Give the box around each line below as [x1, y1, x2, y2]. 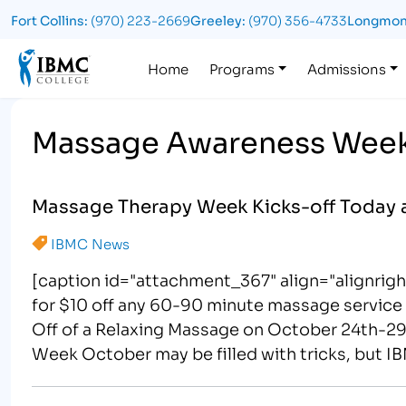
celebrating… [31, 365, 138, 390]
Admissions [306, 57, 386, 78]
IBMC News [51, 233, 130, 254]
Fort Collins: [11, 10, 88, 30]
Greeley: [190, 10, 246, 30]
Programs [209, 57, 275, 78]
